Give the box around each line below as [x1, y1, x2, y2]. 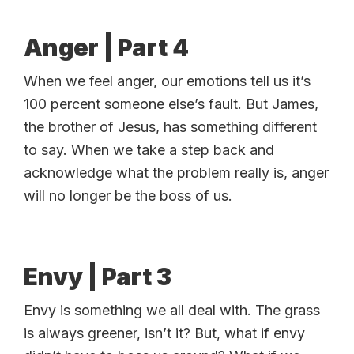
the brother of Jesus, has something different [24, 118, 317, 135]
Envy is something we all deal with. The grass [24, 301, 320, 318]
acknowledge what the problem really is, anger [24, 164, 329, 181]
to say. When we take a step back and [24, 141, 274, 158]
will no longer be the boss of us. [24, 186, 232, 204]
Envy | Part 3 [24, 262, 171, 291]
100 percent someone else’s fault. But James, [24, 95, 318, 112]
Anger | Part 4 [24, 32, 189, 62]
